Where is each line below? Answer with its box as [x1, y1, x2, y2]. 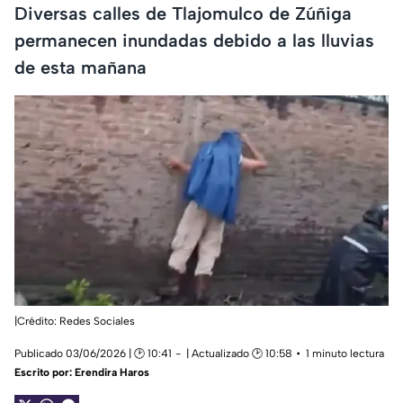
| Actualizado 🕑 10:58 [186, 347, 292, 361]
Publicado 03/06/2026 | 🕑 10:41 [14, 347, 172, 361]
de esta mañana [14, 56, 147, 78]
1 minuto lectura [306, 347, 384, 361]
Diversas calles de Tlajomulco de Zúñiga [14, 2, 352, 24]
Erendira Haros [75, 366, 149, 380]
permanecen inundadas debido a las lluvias [14, 29, 374, 51]
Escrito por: [14, 366, 75, 380]
